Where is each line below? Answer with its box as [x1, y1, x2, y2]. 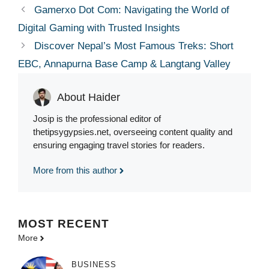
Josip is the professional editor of [33, 113, 161, 124]
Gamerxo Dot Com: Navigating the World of [34, 4, 230, 16]
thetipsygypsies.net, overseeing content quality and [33, 127, 232, 138]
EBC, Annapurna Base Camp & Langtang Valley [18, 58, 231, 70]
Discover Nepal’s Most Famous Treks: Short [34, 40, 234, 52]
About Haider [57, 91, 120, 103]
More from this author [33, 165, 117, 176]
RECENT [58, 217, 109, 231]
